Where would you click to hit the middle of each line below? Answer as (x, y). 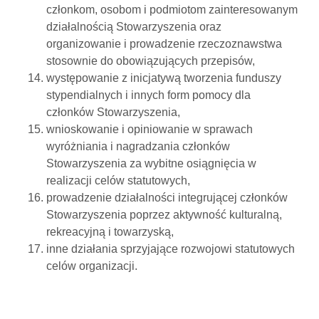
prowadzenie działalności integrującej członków (167, 198)
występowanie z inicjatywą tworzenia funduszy (164, 78)
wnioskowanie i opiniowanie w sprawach (150, 130)
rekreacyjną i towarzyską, (110, 232)
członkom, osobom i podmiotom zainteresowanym (172, 10)
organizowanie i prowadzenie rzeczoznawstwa (164, 44)
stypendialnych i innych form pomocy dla (148, 95)
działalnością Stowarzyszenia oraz (134, 27)
